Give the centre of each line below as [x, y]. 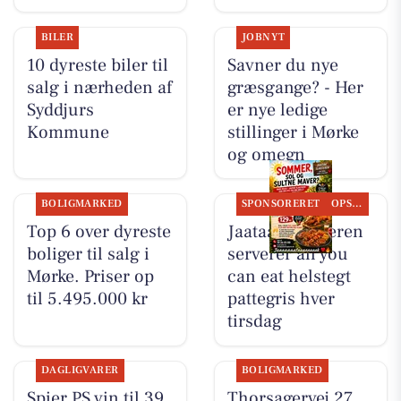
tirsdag [254, 321]
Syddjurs [60, 110]
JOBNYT [263, 37]
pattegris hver [281, 299]
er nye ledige [277, 110]
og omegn [266, 154]
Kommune [68, 132]
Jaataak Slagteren [295, 231]
